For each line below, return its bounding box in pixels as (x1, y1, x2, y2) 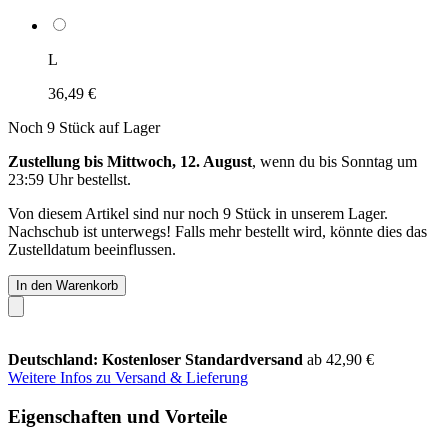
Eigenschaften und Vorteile (8, 405, 227, 427)
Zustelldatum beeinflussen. (8, 240, 176, 258)
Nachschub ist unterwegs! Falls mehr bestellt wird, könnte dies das (8, 222, 427, 240)
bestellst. (73, 170, 131, 188)
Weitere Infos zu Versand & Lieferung (8, 368, 248, 386)
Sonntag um (341, 152, 417, 170)
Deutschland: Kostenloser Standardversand (8, 350, 307, 368)
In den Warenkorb (16, 277, 118, 293)
